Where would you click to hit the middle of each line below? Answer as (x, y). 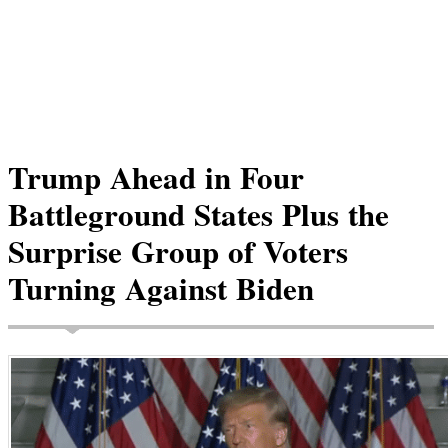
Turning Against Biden (161, 288)
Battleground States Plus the (198, 214)
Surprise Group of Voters (178, 251)
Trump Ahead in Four (156, 177)
